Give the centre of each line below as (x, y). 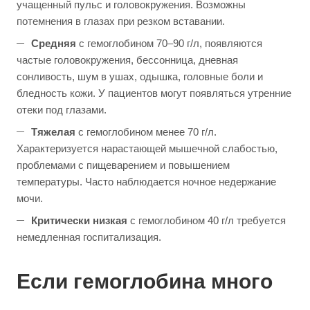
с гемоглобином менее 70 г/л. (146, 132)
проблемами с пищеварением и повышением (123, 165)
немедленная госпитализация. (89, 237)
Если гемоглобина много (145, 281)
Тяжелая (53, 132)
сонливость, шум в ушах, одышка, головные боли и (140, 76)
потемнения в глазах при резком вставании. (121, 21)
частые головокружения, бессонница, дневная (127, 60)
